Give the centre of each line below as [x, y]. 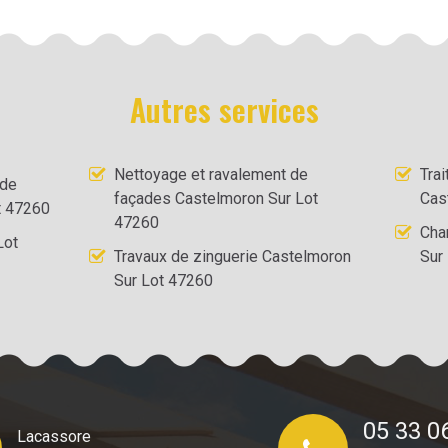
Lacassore [53, 436]
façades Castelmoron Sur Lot [216, 198]
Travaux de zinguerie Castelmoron [233, 256]
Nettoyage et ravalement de [211, 174]
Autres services [224, 109]
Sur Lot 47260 [164, 280]
